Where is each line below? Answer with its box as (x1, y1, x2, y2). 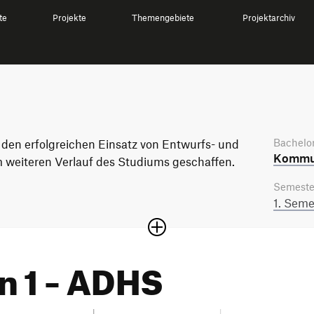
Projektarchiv (243, 12, 296, 23)
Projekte (53, 12, 87, 23)
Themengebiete (132, 12, 195, 23)
